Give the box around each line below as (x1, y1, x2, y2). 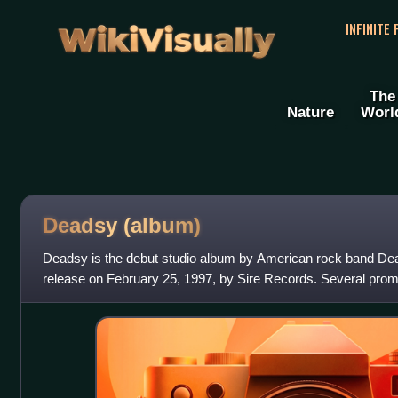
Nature (287, 103, 334, 122)
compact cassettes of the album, (42, 291, 232, 307)
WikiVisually (52, 10, 281, 59)
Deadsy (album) (42, 212, 201, 237)
